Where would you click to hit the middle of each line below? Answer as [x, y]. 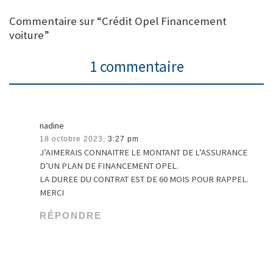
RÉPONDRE [71, 215]
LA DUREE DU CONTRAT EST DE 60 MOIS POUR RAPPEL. [144, 179]
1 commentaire [136, 66]
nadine [52, 125]
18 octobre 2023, [73, 139]
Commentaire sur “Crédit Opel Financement [118, 21]
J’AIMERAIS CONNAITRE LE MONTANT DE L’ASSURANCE [144, 152]
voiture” [29, 35]
